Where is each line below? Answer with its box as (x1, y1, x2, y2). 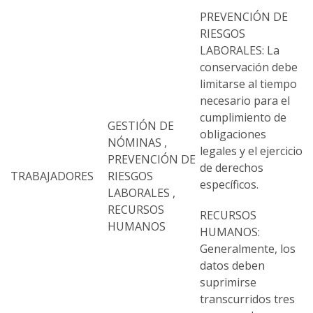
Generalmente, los (200, 241, 296, 257)
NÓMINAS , (108, 135, 167, 151)
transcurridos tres (200, 291, 295, 307)
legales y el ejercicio (200, 143, 303, 159)
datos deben (200, 258, 268, 274)
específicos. (200, 177, 259, 193)
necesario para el (200, 93, 290, 109)
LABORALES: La (200, 43, 279, 59)
